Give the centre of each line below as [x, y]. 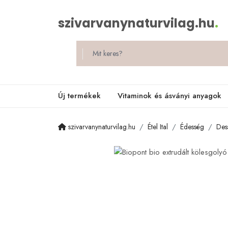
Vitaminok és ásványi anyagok [169, 96]
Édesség [192, 126]
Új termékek [79, 96]
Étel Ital [158, 126]
